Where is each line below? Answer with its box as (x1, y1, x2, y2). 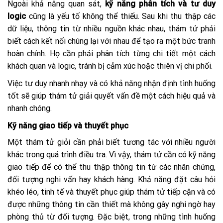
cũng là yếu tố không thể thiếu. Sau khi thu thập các (26, 11, 216, 21)
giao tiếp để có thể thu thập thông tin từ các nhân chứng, (7, 162, 216, 172)
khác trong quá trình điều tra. (7, 149, 109, 159)
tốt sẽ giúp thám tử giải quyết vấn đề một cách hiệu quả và (7, 91, 216, 101)
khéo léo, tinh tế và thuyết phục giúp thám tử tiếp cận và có (7, 187, 216, 197)
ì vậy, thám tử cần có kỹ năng (114, 149, 216, 159)
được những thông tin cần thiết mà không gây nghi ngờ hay (7, 199, 216, 209)
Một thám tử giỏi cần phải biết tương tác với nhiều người (7, 137, 216, 147)
